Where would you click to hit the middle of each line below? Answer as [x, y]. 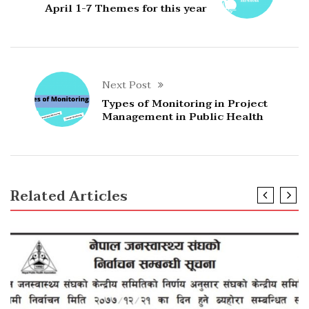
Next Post [127, 84]
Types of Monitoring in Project [185, 103]
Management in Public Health [183, 116]
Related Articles [69, 197]
